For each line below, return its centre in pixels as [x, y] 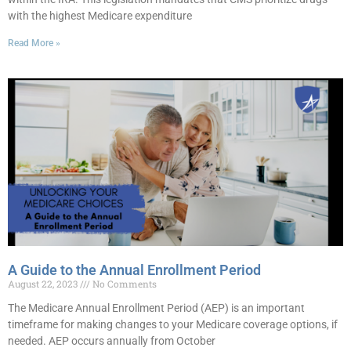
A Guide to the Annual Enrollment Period [134, 270]
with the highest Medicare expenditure [100, 16]
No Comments [123, 284]
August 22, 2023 [44, 284]
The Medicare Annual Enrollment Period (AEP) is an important [156, 308]
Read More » [34, 43]
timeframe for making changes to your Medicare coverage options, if [173, 324]
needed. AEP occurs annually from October [112, 341]
